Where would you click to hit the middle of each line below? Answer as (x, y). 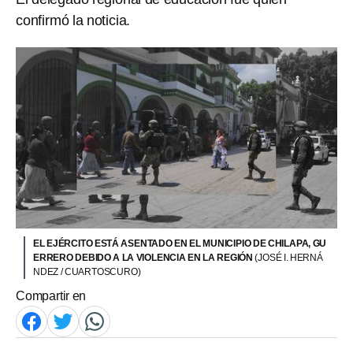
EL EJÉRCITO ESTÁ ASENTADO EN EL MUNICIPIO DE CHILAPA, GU (180, 243)
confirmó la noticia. (73, 20)
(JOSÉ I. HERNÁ (289, 257)
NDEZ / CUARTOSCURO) (87, 271)
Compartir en (51, 295)
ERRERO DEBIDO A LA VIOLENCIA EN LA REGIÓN (144, 257)
